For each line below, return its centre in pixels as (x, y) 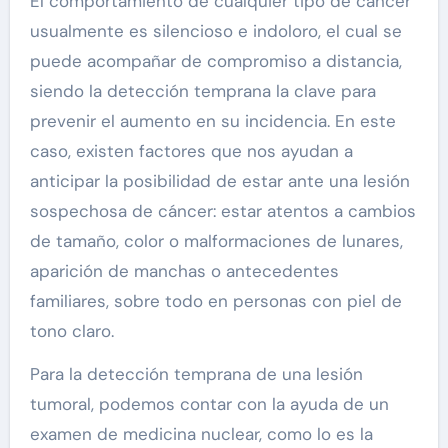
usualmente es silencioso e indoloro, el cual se (215, 30)
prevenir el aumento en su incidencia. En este (212, 120)
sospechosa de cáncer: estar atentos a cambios (222, 210)
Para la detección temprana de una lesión (196, 373)
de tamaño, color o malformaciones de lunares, (216, 240)
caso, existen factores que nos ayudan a (191, 150)
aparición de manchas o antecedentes (184, 270)
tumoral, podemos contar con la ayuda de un (209, 403)
